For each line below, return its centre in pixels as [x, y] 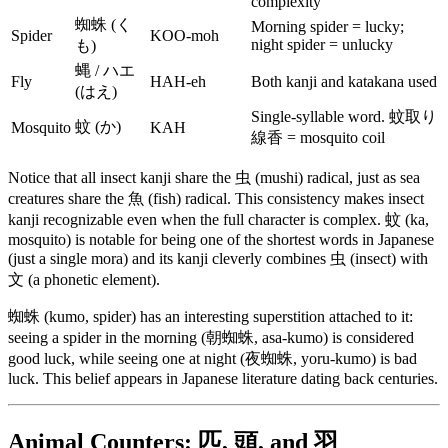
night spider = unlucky [322, 44]
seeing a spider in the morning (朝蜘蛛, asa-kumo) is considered [211, 337]
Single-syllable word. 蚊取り [344, 116]
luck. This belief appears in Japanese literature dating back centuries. [223, 378]
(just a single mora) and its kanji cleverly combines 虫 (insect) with [218, 258]
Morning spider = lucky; [327, 26]
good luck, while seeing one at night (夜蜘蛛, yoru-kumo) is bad [212, 358]
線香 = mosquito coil [318, 137]
